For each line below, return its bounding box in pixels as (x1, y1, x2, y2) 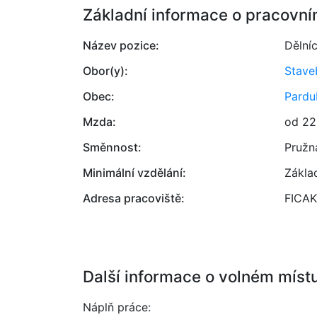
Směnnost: (83, 140, 142, 154)
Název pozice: (83, 38, 159, 52)
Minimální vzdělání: (83, 166, 186, 180)
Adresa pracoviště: (83, 191, 185, 205)
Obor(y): (83, 64, 128, 78)
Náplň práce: (83, 300, 151, 314)
